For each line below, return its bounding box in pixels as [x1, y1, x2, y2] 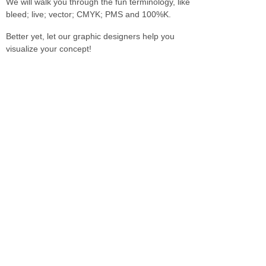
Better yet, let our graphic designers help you [6, 31, 175, 42]
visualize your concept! [6, 44, 92, 54]
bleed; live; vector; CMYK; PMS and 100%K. [6, 9, 172, 20]
